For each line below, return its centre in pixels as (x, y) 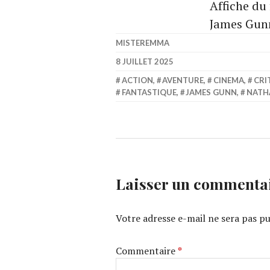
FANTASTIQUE (149, 92)
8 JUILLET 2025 (145, 61)
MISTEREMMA (143, 43)
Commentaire (147, 251)
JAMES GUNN (212, 92)
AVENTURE (183, 80)
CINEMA (228, 80)
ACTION (137, 80)
